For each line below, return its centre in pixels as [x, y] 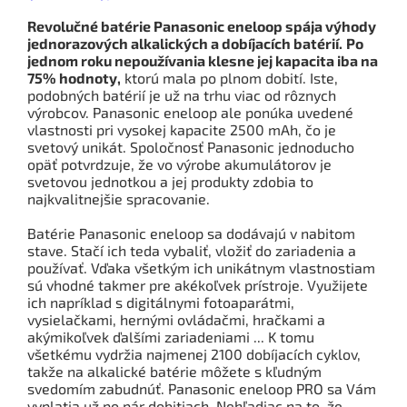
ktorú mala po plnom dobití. [213, 77]
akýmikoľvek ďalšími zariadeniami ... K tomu [171, 336]
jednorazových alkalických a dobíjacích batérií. [185, 43]
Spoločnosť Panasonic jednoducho [242, 146]
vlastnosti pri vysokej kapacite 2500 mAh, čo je [182, 129]
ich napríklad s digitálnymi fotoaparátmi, [161, 302]
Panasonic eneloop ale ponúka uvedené [223, 112]
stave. [47, 250]
